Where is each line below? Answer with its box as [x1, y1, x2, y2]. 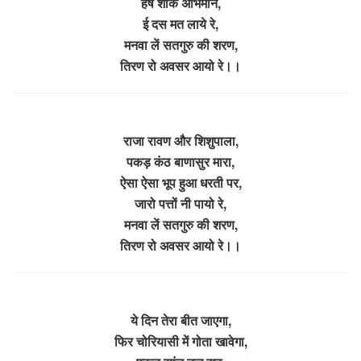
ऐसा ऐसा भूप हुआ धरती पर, [119, 172, 242, 192]
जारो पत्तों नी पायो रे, [135, 193, 226, 213]
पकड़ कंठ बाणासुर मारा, [127, 151, 234, 171]
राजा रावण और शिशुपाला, [122, 131, 239, 150]
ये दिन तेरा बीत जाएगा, [130, 310, 231, 330]
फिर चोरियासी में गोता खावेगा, [114, 331, 247, 351]
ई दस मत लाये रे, [143, 14, 218, 33]
